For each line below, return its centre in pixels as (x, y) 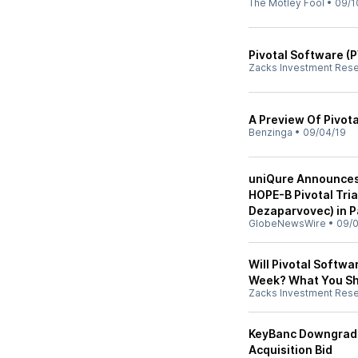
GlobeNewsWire (287, 223)
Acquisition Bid (290, 350)
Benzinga (270, 132)
